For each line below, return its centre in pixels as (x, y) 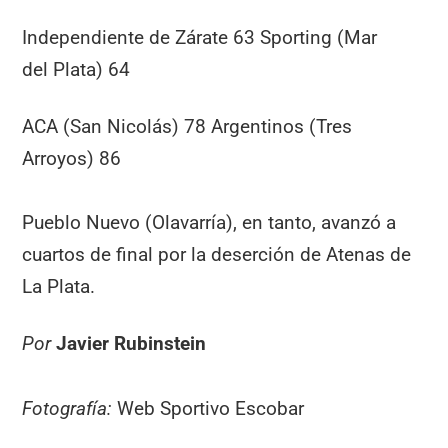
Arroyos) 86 (72, 158)
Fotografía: (67, 408)
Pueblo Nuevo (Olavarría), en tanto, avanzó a (209, 223)
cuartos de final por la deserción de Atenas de (217, 255)
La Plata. (59, 287)
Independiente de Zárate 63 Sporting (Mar (200, 38)
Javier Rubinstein (131, 344)
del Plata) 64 (76, 70)
